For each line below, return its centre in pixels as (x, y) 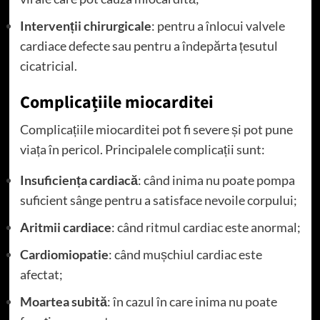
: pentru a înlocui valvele (218, 26)
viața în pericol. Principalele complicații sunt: (142, 150)
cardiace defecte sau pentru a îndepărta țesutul (149, 46)
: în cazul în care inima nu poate (192, 302)
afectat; (41, 275)
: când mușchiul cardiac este (185, 255)
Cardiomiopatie (64, 255)
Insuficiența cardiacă (79, 180)
